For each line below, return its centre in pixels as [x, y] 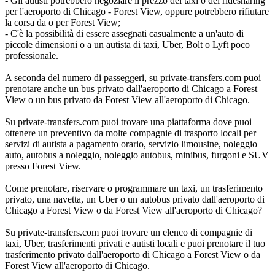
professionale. [32, 55]
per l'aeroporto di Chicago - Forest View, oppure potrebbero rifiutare [137, 11]
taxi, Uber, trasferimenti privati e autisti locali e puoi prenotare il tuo [135, 243]
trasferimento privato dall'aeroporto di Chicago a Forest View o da [133, 254]
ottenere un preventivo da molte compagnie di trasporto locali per [130, 133]
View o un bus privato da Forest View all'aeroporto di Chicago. [127, 99]
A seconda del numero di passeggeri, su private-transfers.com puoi [133, 77]
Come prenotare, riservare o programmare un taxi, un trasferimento [134, 188]
